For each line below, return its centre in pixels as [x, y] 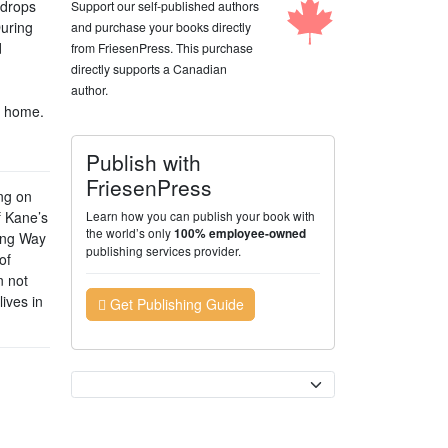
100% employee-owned [240, 233]
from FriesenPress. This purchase [162, 47]
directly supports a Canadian [149, 68]
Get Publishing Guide [174, 303]
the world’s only [130, 232]
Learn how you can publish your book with [201, 215]
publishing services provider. [164, 250]
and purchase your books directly [161, 26]
